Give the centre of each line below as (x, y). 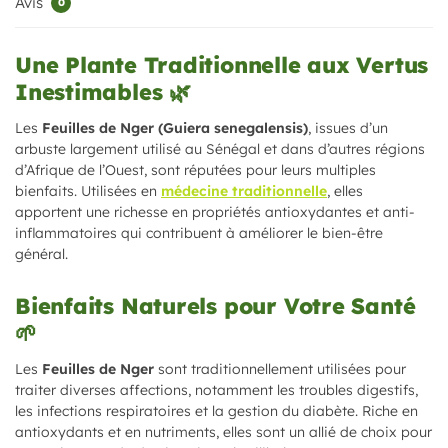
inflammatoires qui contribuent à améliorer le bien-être (199, 232)
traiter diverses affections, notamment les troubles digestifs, (216, 390)
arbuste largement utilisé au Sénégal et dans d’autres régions (220, 148)
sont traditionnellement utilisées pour (280, 369)
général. (41, 253)
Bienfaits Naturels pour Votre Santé (215, 306)
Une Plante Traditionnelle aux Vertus (222, 64)
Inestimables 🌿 (103, 91)
